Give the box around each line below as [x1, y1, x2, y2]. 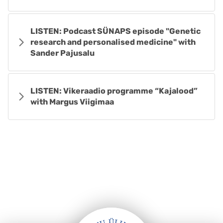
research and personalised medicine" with [30, 37, 196, 47]
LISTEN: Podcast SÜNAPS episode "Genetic [30, 26, 201, 36]
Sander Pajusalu [30, 48, 95, 58]
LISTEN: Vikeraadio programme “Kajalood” [30, 86, 198, 96]
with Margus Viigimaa [30, 97, 114, 107]
